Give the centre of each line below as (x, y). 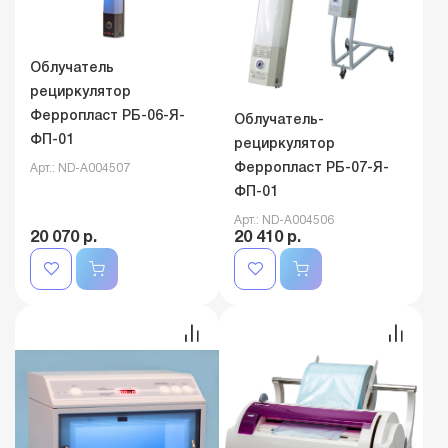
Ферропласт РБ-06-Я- (107, 117)
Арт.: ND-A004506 (284, 220)
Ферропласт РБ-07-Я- (311, 168)
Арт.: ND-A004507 (80, 169)
